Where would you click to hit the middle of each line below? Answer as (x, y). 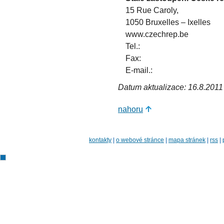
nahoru (130, 109)
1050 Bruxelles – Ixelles (168, 22)
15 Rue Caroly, (152, 10)
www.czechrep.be (157, 34)
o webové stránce (140, 140)
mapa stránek (187, 140)
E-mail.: (139, 70)
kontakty (100, 140)
